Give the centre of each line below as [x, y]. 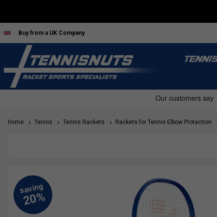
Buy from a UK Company [52, 33]
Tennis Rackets [82, 122]
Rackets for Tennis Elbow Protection [162, 122]
